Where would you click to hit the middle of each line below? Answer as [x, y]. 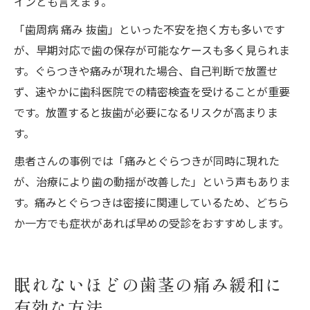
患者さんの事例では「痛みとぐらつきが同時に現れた [147, 161]
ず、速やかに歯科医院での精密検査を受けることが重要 [152, 92]
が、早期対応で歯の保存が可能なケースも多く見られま [152, 50]
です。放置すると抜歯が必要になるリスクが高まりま [146, 112]
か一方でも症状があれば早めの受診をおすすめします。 [152, 223]
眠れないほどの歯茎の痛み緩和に [149, 286]
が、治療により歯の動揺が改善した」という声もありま [152, 182]
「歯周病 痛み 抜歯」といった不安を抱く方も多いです [149, 29]
